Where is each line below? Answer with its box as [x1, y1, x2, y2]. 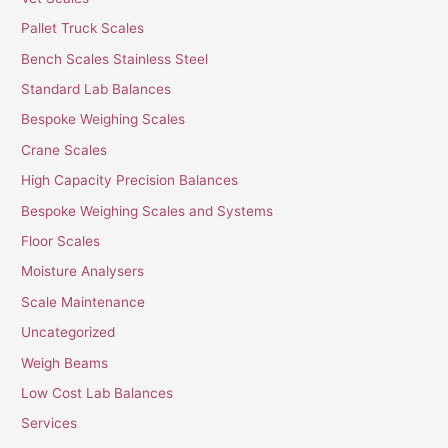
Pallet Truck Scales [21, 20, 145, 37]
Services [21, 415, 78, 432]
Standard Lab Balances [21, 80, 172, 97]
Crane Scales [21, 141, 108, 158]
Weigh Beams [21, 354, 109, 371]
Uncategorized [21, 324, 116, 341]
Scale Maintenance [21, 293, 146, 310]
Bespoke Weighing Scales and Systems [21, 202, 274, 219]
